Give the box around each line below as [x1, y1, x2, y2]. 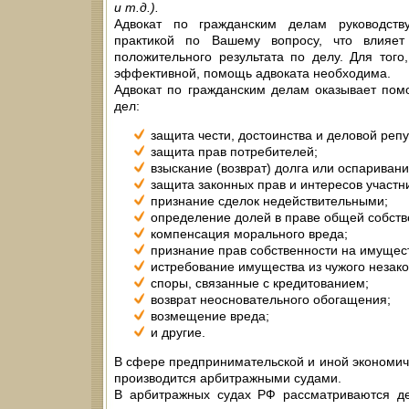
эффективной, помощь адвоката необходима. [114, 66, 391, 81]
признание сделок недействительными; [151, 194, 388, 209]
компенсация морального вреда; [151, 226, 348, 242]
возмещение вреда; [151, 309, 269, 324]
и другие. [151, 325, 205, 341]
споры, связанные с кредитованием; [151, 276, 369, 291]
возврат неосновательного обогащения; [151, 292, 391, 308]
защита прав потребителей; [151, 144, 318, 160]
